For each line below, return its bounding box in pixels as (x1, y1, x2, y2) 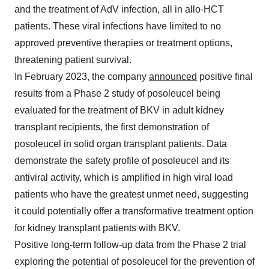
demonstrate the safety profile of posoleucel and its (14, 156, 229, 166)
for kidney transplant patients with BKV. (14, 223, 180, 233)
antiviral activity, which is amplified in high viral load (14, 172, 233, 183)
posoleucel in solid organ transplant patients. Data (14, 139, 227, 149)
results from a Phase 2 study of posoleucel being (14, 88, 220, 98)
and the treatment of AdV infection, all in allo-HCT (14, 4, 224, 14)
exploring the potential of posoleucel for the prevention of (14, 256, 255, 267)
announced (149, 71, 197, 82)
